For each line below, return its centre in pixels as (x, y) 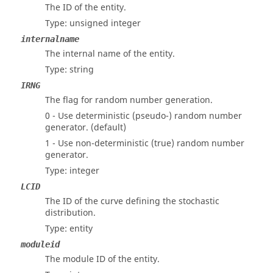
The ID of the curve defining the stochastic (132, 201)
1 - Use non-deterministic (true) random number (145, 144)
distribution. (70, 213)
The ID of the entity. (86, 8)
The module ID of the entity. (102, 259)
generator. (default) (86, 128)
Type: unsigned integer (93, 23)
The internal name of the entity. (110, 54)
